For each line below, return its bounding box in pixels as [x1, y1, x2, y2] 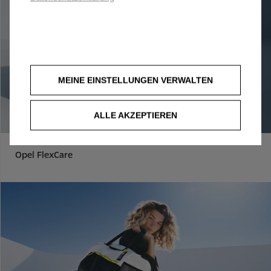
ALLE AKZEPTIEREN [94, 110, 177, 120]
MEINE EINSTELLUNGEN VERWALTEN [65, 75, 213, 85]
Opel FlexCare [15, 148, 73, 161]
